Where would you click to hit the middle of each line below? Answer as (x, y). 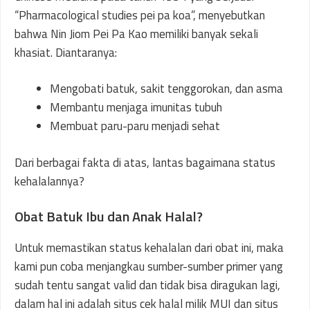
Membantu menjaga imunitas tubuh (136, 107)
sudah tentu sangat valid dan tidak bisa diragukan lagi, (147, 285)
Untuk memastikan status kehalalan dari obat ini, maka (149, 248)
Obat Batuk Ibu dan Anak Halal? (109, 216)
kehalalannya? (49, 181)
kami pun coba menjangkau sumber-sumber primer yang (149, 266)
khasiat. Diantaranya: (66, 52)
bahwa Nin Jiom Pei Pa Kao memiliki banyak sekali (136, 34)
